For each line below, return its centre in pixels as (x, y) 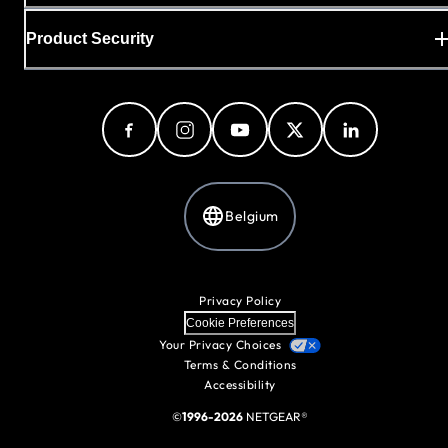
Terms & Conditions (240, 364)
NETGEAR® (275, 416)
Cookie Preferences (240, 323)
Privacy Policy (240, 300)
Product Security (90, 39)
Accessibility (240, 384)
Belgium (252, 216)
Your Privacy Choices (220, 344)
